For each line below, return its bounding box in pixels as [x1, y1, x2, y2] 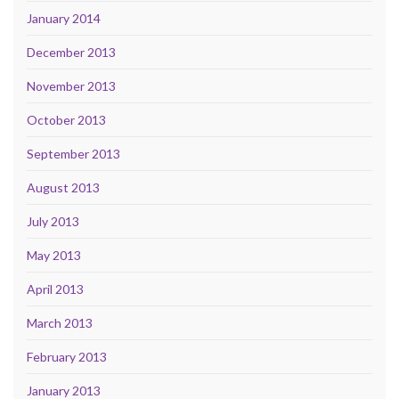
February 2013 [27, 348, 107, 364]
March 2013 [27, 314, 93, 330]
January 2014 [27, 10, 101, 26]
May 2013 [27, 247, 81, 263]
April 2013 [27, 281, 84, 297]
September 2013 [27, 145, 120, 161]
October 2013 [27, 111, 106, 127]
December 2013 [27, 44, 116, 60]
